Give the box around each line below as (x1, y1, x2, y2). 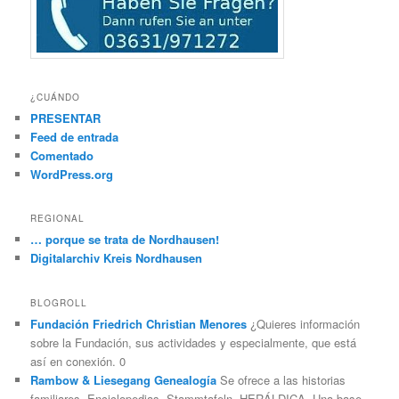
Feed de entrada (30, 128, 119, 146)
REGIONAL (30, 212, 85, 225)
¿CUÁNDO (30, 91, 81, 104)
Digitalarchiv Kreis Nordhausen (30, 249, 203, 267)
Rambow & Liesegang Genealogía (30, 370, 217, 388)
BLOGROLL (30, 296, 88, 309)
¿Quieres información (247, 314, 361, 332)
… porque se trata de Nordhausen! (30, 231, 220, 248)
